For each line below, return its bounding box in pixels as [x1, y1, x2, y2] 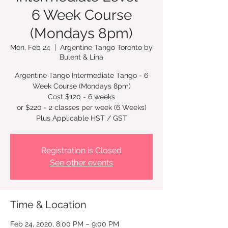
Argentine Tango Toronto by [60, 43, 153, 51]
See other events [50, 157, 113, 167]
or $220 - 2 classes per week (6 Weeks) [16, 103, 147, 111]
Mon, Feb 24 [10, 43, 50, 51]
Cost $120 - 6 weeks [48, 92, 115, 101]
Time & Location [10, 198, 87, 211]
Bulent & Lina [60, 52, 103, 61]
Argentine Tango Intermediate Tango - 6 [15, 71, 148, 79]
